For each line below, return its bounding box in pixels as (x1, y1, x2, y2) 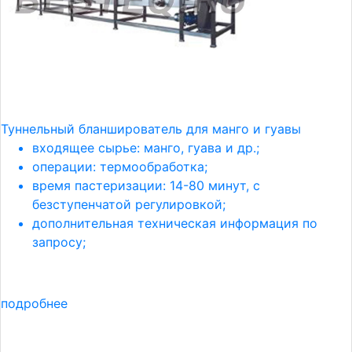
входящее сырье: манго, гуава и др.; (32, 140, 259, 156)
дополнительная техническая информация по (32, 215, 317, 231)
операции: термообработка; (32, 159, 207, 174)
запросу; (32, 234, 86, 250)
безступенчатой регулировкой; (32, 196, 225, 212)
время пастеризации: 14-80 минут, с (32, 178, 260, 193)
